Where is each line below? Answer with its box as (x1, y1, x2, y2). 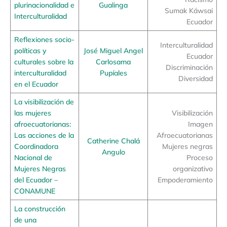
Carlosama (96, 57, 131, 66)
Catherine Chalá (87, 136, 140, 145)
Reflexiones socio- (14, 35, 74, 44)
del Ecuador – (14, 175, 58, 184)
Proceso (186, 153, 213, 162)
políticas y (14, 46, 46, 55)
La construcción (14, 204, 65, 213)
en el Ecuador (14, 80, 58, 89)
